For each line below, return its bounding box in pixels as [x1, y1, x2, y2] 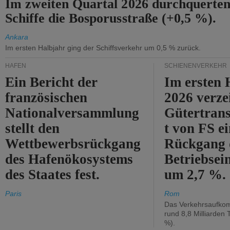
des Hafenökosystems [5, 151, 133, 167]
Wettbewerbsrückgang [5, 136, 141, 151]
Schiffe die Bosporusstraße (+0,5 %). [5, 11, 216, 26]
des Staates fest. [5, 167, 100, 182]
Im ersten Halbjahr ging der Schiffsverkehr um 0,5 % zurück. [5, 44, 201, 52]
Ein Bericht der [5, 74, 98, 90]
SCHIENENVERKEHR [164, 62, 227, 69]
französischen [5, 90, 88, 105]
